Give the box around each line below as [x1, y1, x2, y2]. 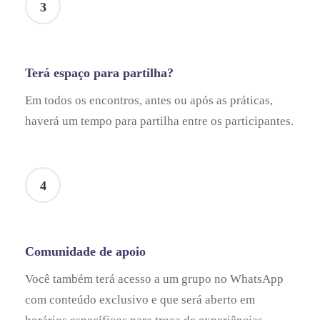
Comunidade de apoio [25, 244, 146, 259]
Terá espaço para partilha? [25, 65, 174, 80]
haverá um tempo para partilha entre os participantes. [25, 114, 294, 128]
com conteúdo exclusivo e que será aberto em [25, 292, 255, 306]
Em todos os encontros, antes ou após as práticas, [25, 93, 273, 107]
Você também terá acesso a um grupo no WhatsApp [25, 271, 284, 286]
